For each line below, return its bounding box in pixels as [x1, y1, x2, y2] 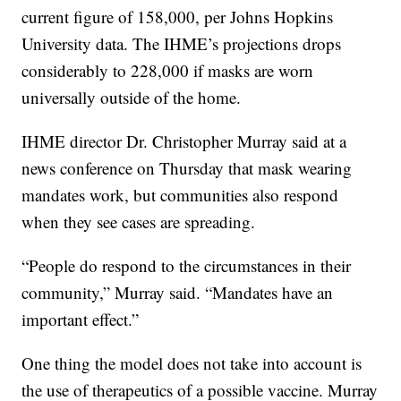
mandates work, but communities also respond [21, 183, 339, 206]
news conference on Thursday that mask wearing [21, 156, 353, 179]
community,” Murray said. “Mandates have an [21, 280, 334, 303]
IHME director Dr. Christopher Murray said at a [21, 129, 347, 152]
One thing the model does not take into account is [21, 351, 363, 374]
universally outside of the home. [21, 85, 242, 108]
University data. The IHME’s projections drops [21, 31, 342, 55]
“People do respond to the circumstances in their [21, 253, 352, 277]
